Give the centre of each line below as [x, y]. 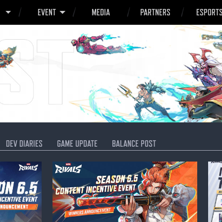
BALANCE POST [134, 143]
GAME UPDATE [77, 143]
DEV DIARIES [24, 143]
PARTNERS [155, 12]
